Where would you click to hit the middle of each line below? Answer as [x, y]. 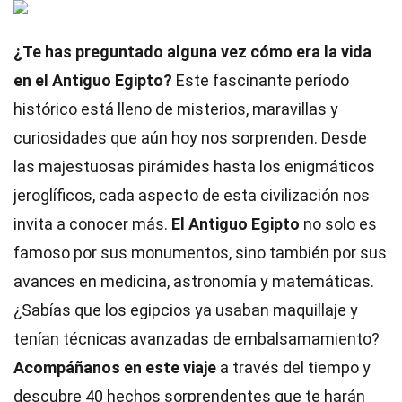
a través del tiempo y [293, 367]
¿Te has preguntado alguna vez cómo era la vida [192, 52]
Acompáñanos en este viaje [115, 367]
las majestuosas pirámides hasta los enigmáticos [194, 166]
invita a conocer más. [92, 224]
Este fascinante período [261, 80]
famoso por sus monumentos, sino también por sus [200, 253]
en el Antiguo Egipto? [93, 80]
